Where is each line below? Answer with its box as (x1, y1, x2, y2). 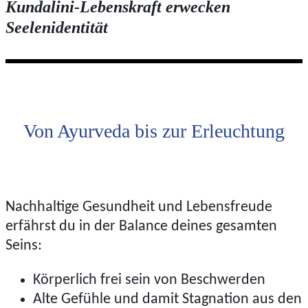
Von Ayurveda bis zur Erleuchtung (23, 120, 285, 142)
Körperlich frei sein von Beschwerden (33, 272, 265, 288)
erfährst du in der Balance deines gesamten (5, 218, 277, 234)
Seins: (5, 237, 42, 254)
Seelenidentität (5, 19, 108, 37)
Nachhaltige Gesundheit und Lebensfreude (5, 199, 272, 215)
